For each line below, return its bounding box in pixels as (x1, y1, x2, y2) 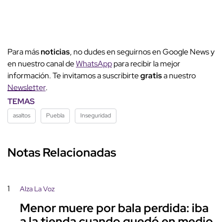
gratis (140, 70, 164, 81)
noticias (41, 46, 70, 57)
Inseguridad (80, 111, 111, 119)
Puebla (46, 111, 64, 119)
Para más (7, 46, 41, 57)
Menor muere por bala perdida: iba (20, 200, 209, 216)
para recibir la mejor (112, 58, 180, 69)
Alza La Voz (20, 184, 55, 193)
